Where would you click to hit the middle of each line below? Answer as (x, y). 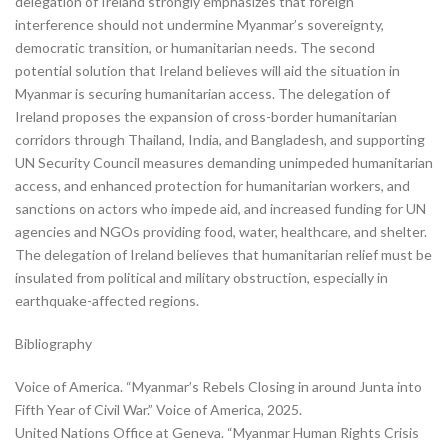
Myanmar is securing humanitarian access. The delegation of (202, 93)
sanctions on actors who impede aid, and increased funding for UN (220, 208)
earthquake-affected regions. (107, 300)
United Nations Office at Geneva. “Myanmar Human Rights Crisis (217, 432)
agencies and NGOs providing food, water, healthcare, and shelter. (221, 231)
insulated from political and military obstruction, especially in (201, 277)
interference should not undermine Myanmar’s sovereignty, (199, 24)
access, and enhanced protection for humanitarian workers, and (212, 185)
